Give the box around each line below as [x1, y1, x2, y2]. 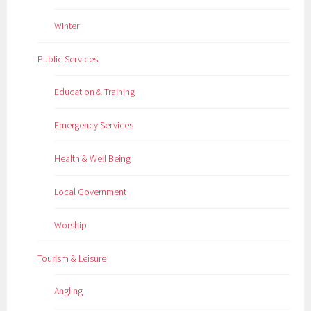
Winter [54, 19, 80, 32]
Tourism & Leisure [37, 251, 107, 264]
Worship [54, 218, 87, 231]
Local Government [54, 185, 127, 198]
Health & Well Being [54, 151, 131, 165]
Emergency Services [54, 118, 134, 131]
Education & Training [54, 85, 135, 98]
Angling [54, 284, 83, 297]
